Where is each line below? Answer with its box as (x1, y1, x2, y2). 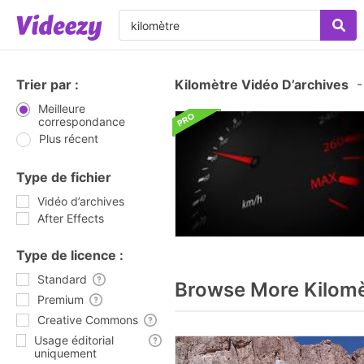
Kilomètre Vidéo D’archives (175, 76, 349, 93)
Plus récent (39, 132, 98, 145)
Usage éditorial (34, 333, 115, 347)
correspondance (37, 115, 125, 128)
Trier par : (16, 76, 79, 93)
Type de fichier (16, 169, 111, 185)
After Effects (37, 211, 104, 225)
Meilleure (37, 102, 85, 115)
